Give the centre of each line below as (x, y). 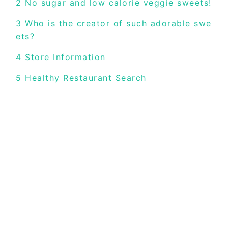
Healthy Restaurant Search (84, 78)
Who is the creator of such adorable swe (117, 24)
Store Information (64, 57)
